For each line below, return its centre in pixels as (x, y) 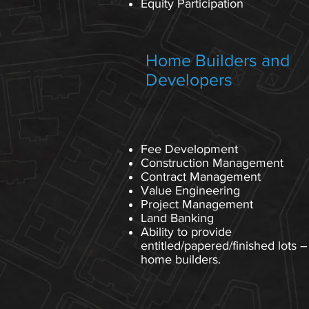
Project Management (197, 204)
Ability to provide (186, 232)
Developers (189, 79)
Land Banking (177, 218)
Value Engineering (190, 190)
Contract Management (201, 177)
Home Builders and (218, 60)
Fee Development (189, 149)
